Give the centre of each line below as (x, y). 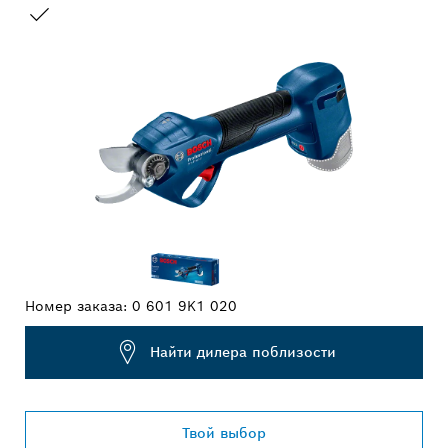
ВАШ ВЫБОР (72, 42)
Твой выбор (224, 432)
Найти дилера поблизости (242, 352)
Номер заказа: (78, 305)
